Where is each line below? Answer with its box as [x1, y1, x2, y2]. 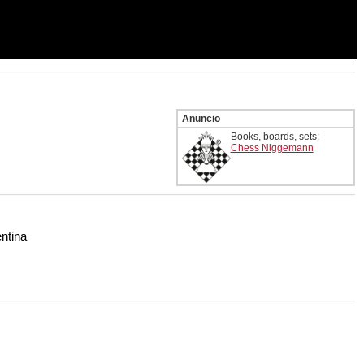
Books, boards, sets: [230, 131, 319, 143]
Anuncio [181, 113, 220, 125]
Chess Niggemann [230, 142, 314, 154]
